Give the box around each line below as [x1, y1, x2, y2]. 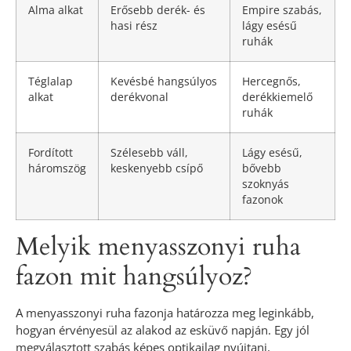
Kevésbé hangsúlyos [110, 74, 217, 89]
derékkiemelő [242, 90, 313, 105]
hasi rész [110, 19, 157, 34]
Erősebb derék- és [110, 3, 205, 18]
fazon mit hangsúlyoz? [16, 259, 252, 295]
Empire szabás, [242, 3, 322, 18]
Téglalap [28, 74, 73, 89]
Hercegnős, [242, 74, 301, 89]
